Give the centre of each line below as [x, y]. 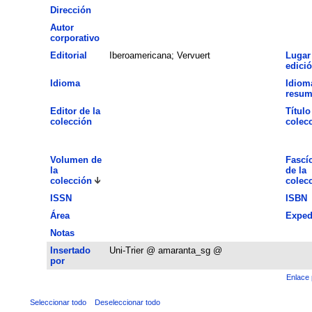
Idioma [65, 83]
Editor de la [75, 111]
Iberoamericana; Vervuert [159, 55]
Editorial [68, 55]
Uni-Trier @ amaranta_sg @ [165, 250]
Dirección [70, 10]
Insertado [70, 250]
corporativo [75, 38]
